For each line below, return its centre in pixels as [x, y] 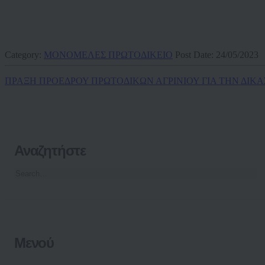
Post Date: [195, 55]
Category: [24, 55]
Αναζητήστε [50, 150]
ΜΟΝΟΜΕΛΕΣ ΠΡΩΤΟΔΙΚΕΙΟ [108, 55]
